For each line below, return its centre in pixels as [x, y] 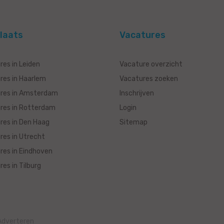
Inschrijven [137, 93]
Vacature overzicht [151, 64]
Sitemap [133, 122]
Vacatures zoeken [149, 79]
